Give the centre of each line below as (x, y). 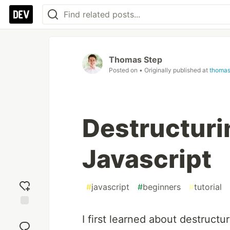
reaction (25, 222)
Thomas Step (136, 60)
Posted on (124, 70)
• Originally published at (174, 70)
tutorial (208, 187)
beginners (162, 187)
